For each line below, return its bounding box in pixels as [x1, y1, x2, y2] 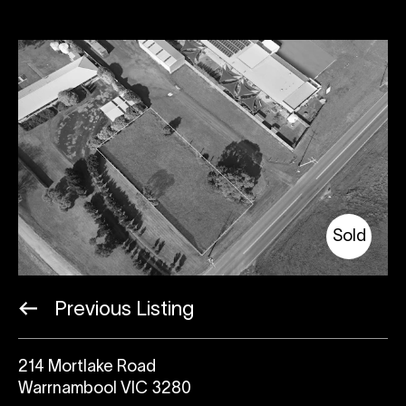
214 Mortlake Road [18, 359, 156, 375]
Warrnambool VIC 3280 [18, 381, 191, 397]
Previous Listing [50, 300, 194, 319]
